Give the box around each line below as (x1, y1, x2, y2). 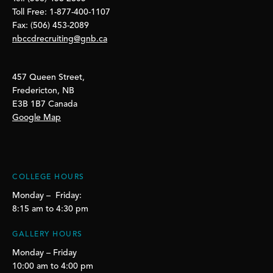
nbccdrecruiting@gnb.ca (12, 34, 107, 43)
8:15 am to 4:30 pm (12, 204, 88, 213)
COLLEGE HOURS (12, 173, 85, 181)
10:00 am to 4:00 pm (12, 262, 93, 271)
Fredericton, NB (12, 87, 74, 96)
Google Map (12, 113, 61, 122)
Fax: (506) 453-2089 (12, 21, 89, 30)
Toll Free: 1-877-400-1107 (12, 7, 110, 16)
